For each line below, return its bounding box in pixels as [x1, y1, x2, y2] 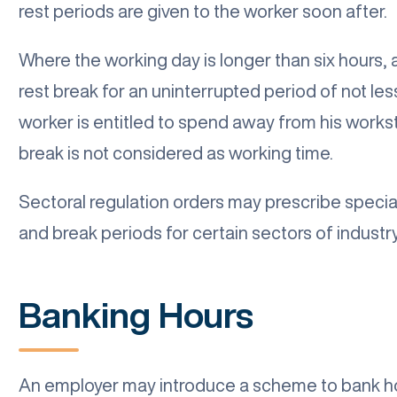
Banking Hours [19, 297, 253, 333]
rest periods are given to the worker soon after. [19, 2, 387, 21]
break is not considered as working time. [19, 144, 333, 163]
